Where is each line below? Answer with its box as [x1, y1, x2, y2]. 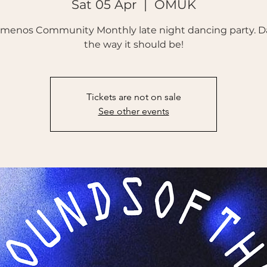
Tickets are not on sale [86, 91, 181, 103]
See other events [98, 105, 169, 117]
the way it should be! [83, 39, 184, 51]
